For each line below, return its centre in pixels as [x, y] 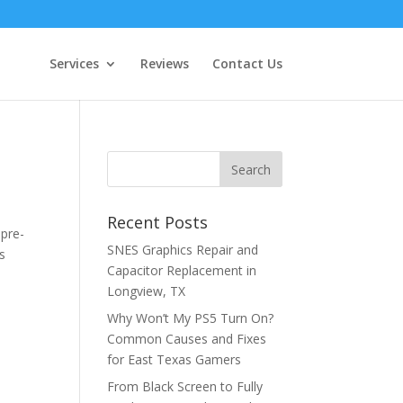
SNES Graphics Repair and [183, 250]
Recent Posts [158, 222]
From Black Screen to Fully [185, 386]
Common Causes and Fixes [187, 339]
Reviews [164, 63]
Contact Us [247, 63]
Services [74, 63]
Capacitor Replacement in [182, 270]
